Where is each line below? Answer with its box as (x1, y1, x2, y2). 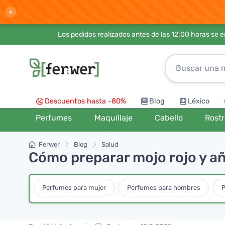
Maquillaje (94, 113, 133, 123)
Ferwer (39, 141, 60, 148)
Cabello (154, 113, 183, 123)
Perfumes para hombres (127, 183, 200, 191)
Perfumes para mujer (42, 183, 106, 191)
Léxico (188, 97, 209, 105)
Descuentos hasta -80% (45, 97, 126, 105)
